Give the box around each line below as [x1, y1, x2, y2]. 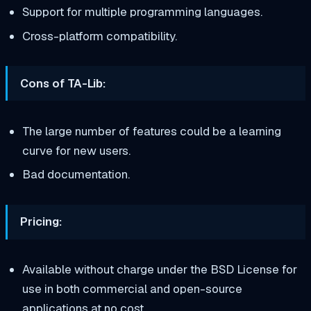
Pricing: [20, 214, 63, 230]
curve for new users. [22, 142, 131, 158]
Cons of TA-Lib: [20, 75, 107, 91]
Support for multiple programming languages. [22, 3, 262, 19]
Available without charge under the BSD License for [22, 262, 297, 278]
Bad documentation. [22, 167, 130, 183]
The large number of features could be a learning [22, 123, 281, 139]
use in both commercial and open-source [22, 281, 242, 297]
